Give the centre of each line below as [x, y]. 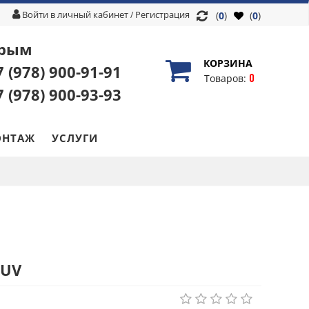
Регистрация [162, 14]
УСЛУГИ [74, 138]
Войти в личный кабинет [75, 14]
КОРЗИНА [228, 63]
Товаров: [226, 78]
